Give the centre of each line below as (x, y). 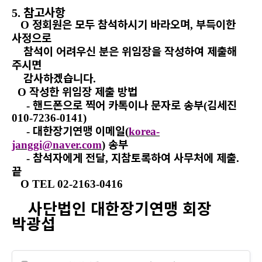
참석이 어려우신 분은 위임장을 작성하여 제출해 (124, 51)
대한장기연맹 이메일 (79, 130)
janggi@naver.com (57, 145)
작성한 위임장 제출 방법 (83, 91)
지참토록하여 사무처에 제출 (174, 157)
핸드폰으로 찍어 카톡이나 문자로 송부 (118, 104)
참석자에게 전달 (69, 157)
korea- (144, 131)
